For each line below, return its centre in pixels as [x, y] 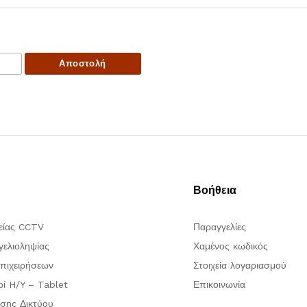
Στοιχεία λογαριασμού [240, 266]
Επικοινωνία [219, 285]
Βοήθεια [214, 191]
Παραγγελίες [219, 227]
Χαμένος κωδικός [230, 246]
